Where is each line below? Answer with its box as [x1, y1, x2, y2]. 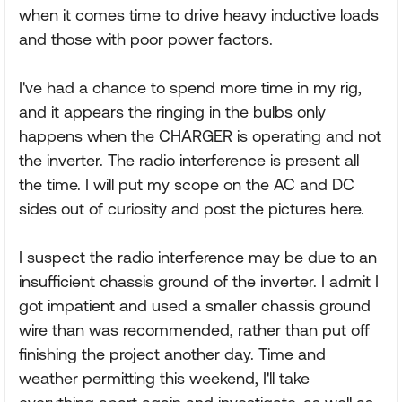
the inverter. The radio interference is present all [19, 151, 359, 170]
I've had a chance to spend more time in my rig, [19, 78, 362, 97]
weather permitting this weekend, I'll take [19, 369, 310, 388]
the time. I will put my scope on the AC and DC [19, 175, 354, 194]
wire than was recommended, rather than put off [19, 320, 370, 339]
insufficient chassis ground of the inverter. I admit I [19, 272, 379, 291]
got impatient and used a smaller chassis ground [19, 296, 371, 315]
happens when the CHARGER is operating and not [19, 127, 381, 145]
